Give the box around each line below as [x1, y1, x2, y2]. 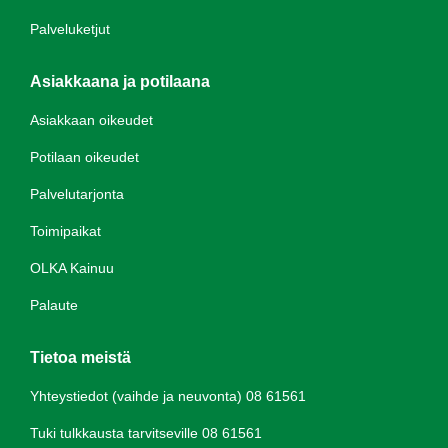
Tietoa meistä [30, 348, 131, 366]
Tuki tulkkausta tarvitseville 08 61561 [30, 424, 262, 441]
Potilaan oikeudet [30, 148, 139, 165]
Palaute [30, 296, 78, 313]
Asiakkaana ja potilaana [30, 72, 210, 90]
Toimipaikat [30, 222, 101, 239]
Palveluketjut [30, 20, 110, 37]
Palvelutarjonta [30, 185, 124, 202]
